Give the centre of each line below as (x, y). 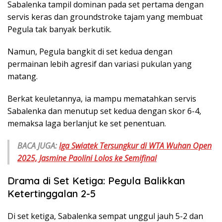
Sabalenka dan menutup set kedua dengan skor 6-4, (104, 111)
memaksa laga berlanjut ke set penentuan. (87, 124)
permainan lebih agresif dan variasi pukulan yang (100, 64)
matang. (23, 77)
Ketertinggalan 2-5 (52, 194)
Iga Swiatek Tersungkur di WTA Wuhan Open (135, 146)
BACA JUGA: (38, 146)
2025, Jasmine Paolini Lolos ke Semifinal (87, 158)
